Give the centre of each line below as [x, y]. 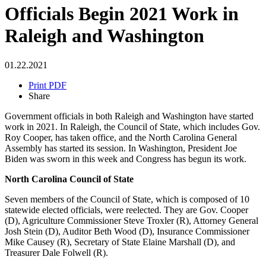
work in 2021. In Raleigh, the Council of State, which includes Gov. [132, 126]
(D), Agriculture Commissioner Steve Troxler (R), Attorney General [132, 220]
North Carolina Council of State [69, 179]
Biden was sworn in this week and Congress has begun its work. [132, 159]
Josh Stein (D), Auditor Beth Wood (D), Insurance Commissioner [127, 231]
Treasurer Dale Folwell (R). [56, 252]
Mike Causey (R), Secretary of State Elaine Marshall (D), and [120, 242]
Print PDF [47, 85]
